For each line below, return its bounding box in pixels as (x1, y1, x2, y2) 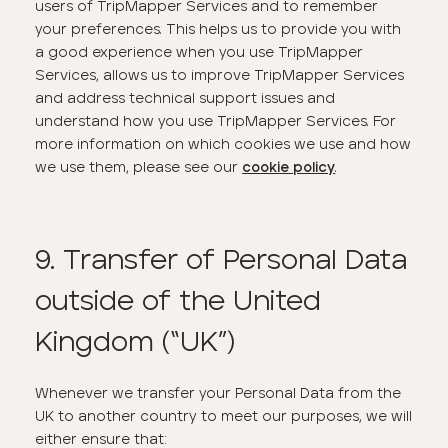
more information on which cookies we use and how (35, 134, 412, 153)
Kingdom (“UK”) (35, 322, 236, 358)
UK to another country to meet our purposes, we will (35, 407, 413, 426)
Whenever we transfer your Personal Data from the (35, 384, 402, 403)
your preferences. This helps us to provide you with (35, 19, 402, 38)
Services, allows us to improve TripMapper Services (35, 65, 405, 84)
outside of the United (35, 281, 322, 317)
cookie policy (242, 160, 336, 175)
